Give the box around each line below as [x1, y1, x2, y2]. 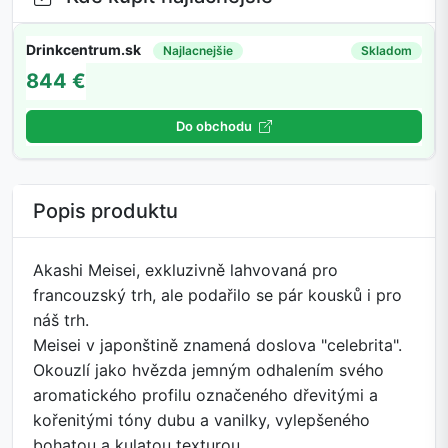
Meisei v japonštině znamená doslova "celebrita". [33, 335, 402, 356]
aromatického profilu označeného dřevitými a [33, 385, 378, 406]
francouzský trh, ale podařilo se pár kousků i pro [33, 285, 402, 306]
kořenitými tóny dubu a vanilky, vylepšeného [33, 410, 370, 431]
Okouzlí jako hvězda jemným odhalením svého [33, 360, 384, 381]
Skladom [361, 42, 413, 58]
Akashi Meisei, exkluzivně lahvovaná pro [33, 260, 338, 281]
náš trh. [33, 310, 89, 331]
